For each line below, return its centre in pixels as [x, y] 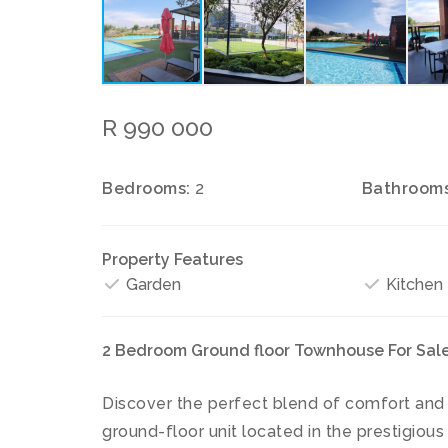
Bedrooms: [146, 188]
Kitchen [412, 284]
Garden [151, 284]
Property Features [172, 259]
